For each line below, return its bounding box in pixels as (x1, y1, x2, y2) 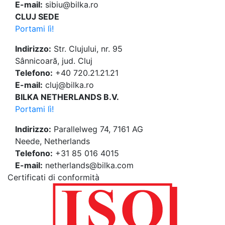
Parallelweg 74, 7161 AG (51, 124, 143, 135)
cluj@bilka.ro (43, 80, 94, 90)
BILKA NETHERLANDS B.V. (15, 92, 119, 102)
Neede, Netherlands (15, 136, 90, 147)
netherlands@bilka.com (43, 160, 134, 171)
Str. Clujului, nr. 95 (51, 44, 123, 54)
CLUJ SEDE (15, 12, 59, 22)
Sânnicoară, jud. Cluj (15, 56, 92, 66)
